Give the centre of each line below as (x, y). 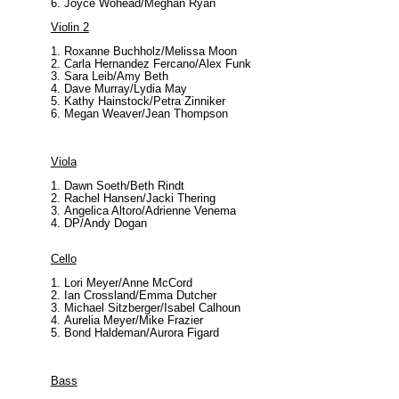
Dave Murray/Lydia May (125, 89)
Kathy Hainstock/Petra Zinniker (144, 101)
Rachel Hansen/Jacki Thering (139, 198)
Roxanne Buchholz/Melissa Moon (150, 51)
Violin (65, 27)
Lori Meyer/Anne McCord (128, 283)
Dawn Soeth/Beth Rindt (124, 186)
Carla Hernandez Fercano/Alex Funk (157, 64)
